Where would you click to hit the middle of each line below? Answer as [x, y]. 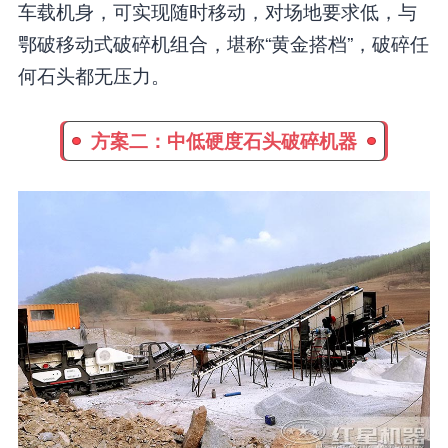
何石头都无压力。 [93, 75]
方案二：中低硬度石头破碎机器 [224, 141]
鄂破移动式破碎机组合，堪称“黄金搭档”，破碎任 [223, 43]
